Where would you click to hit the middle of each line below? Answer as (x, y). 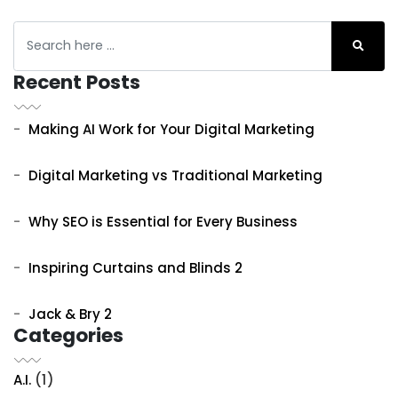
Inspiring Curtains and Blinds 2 (135, 267)
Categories (68, 335)
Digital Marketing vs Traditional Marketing (175, 175)
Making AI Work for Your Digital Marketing (171, 129)
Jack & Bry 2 (70, 314)
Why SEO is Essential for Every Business (163, 221)
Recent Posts (77, 82)
